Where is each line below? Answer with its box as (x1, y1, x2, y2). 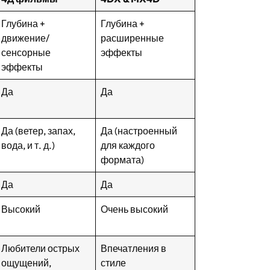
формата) (101, 154, 145, 166)
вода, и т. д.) (1, 139, 55, 151)
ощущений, (1, 257, 52, 269)
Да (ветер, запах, (1, 125, 76, 137)
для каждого (101, 139, 155, 151)
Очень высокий (101, 203, 169, 215)
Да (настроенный (101, 125, 178, 137)
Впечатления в (101, 242, 167, 254)
